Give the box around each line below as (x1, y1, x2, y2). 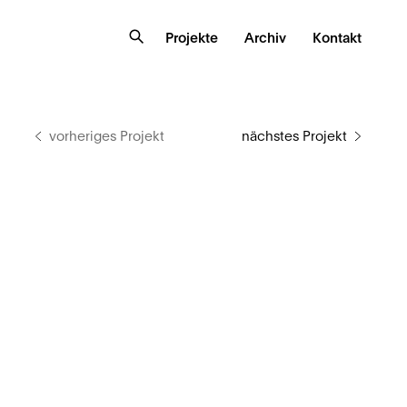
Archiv (244, 32, 286, 45)
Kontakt (313, 32, 362, 45)
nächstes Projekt (241, 130, 347, 144)
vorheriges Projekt (49, 130, 165, 144)
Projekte (165, 32, 218, 45)
